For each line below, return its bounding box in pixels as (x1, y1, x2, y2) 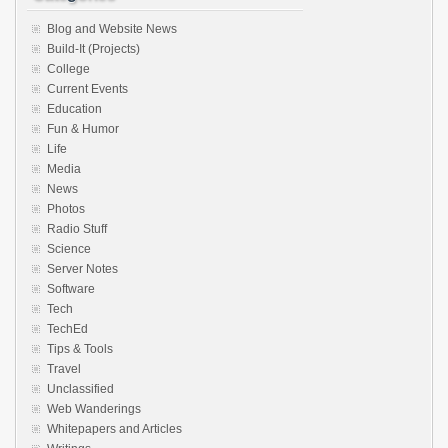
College (47, 62, 90, 76)
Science (47, 242, 91, 256)
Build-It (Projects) (47, 42, 140, 56)
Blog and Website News (47, 22, 177, 36)
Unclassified (47, 382, 114, 396)
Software (47, 282, 95, 296)
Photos (47, 202, 85, 216)
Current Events (47, 82, 128, 96)
